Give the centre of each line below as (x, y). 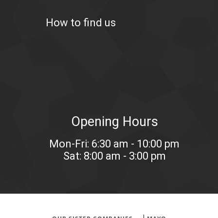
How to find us (81, 23)
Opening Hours (114, 122)
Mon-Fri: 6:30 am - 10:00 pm (115, 144)
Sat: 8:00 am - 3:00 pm (114, 156)
